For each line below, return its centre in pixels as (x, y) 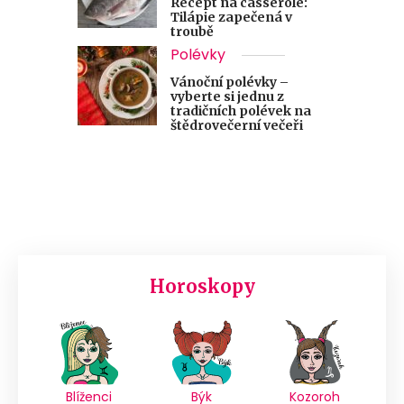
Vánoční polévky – (230, 82)
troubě (192, 32)
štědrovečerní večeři (237, 125)
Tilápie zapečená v (231, 17)
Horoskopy (202, 286)
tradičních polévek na (241, 111)
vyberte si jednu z (227, 96)
